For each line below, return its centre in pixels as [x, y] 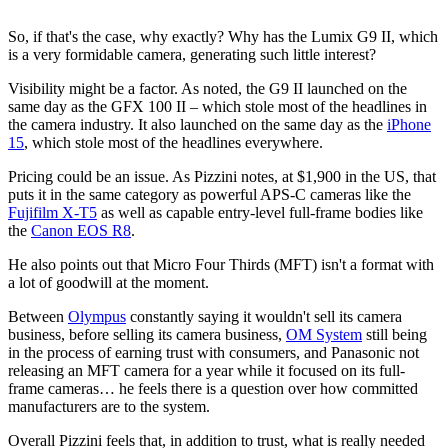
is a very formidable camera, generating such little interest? [194, 55]
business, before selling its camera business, [147, 335]
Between [38, 317]
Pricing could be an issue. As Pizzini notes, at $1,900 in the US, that [222, 177]
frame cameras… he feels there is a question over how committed [213, 389]
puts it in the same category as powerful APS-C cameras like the [209, 195]
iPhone [409, 125]
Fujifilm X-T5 [52, 213]
